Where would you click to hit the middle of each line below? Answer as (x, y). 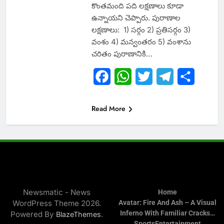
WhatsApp (151, 77)
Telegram (191, 77)
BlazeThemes (78, 214)
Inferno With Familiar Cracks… (167, 213)
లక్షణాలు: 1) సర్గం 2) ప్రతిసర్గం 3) (141, 30)
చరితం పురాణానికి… (122, 54)
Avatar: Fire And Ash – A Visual (167, 203)
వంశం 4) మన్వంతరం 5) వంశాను (141, 42)
